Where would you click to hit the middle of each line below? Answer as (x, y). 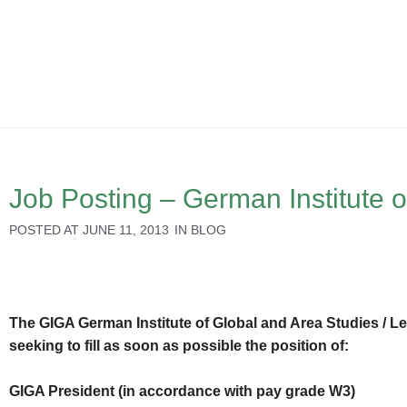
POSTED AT (44, 230)
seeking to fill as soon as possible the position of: (179, 346)
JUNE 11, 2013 (126, 230)
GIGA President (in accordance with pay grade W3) (182, 392)
